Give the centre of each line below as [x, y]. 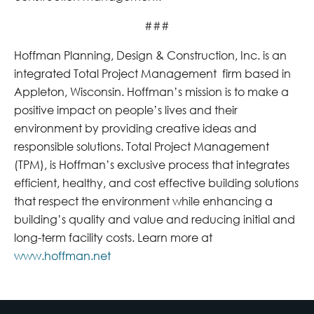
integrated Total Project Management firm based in [152, 73]
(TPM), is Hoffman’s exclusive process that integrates [152, 164]
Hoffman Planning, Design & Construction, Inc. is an [150, 55]
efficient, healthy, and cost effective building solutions [156, 182]
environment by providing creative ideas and [135, 128]
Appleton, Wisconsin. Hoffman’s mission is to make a [151, 91]
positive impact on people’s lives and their [126, 109]
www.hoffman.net [62, 255]
